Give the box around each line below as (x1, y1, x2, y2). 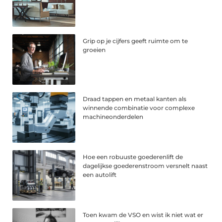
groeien (83, 46, 106, 54)
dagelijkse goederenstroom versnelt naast (83, 162, 208, 170)
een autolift (83, 171, 117, 179)
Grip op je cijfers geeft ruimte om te (83, 37, 188, 45)
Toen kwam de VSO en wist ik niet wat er (83, 211, 204, 219)
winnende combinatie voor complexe (83, 104, 195, 112)
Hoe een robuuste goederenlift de (83, 153, 183, 161)
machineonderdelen (83, 113, 144, 121)
